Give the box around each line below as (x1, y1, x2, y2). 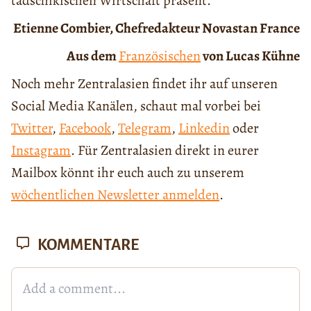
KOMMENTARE (35, 236, 139, 253)
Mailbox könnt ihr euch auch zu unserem (11, 162, 244, 182)
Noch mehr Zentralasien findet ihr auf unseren (11, 74, 278, 93)
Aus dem (66, 46, 119, 65)
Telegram (118, 118, 171, 137)
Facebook (59, 118, 111, 137)
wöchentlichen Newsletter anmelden (11, 185, 219, 204)
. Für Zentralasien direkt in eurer (71, 140, 259, 160)
